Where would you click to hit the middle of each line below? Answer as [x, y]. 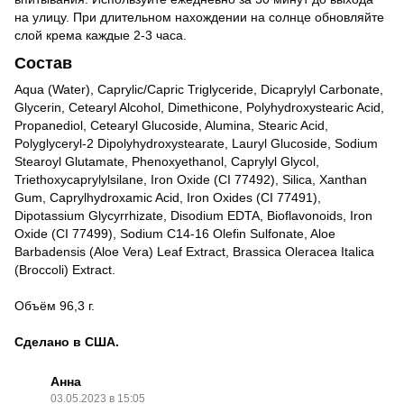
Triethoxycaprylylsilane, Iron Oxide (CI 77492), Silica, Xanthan [191, 180]
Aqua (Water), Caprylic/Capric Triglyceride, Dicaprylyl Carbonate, [199, 90]
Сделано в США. [67, 342]
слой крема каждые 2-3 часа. [101, 35]
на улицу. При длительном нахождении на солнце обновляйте [199, 17]
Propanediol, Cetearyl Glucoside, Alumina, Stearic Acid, [171, 126]
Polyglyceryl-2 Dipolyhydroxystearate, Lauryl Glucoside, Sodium [196, 144]
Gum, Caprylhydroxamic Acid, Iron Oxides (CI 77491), [168, 198]
